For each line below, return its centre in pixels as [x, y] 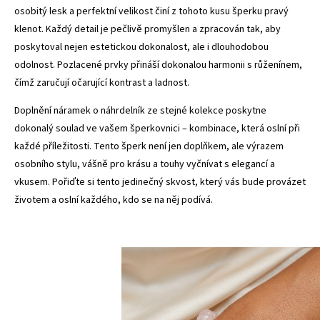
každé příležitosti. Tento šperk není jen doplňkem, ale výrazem [149, 146]
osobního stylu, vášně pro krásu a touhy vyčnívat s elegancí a [145, 164]
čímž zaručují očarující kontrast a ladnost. [102, 82]
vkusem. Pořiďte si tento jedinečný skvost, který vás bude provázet [160, 182]
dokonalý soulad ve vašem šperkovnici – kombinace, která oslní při [157, 128]
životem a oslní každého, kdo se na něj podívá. [114, 200]
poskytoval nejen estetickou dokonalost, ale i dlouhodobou [141, 47]
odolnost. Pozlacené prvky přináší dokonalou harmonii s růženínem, [158, 65]
